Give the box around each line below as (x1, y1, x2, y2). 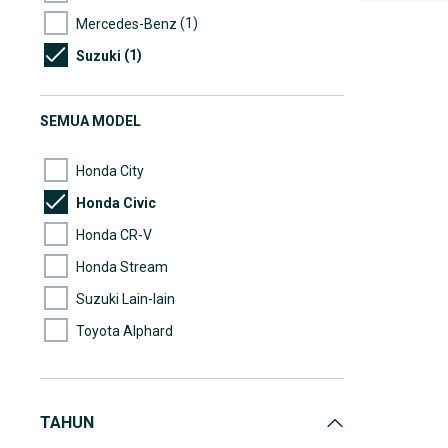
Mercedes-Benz (76, 15, 177, 32)
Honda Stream (76, 258, 168, 275)
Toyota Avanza (76, 354, 172, 371)
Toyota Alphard (76, 322, 173, 339)
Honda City (76, 162, 144, 179)
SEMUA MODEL (40, 113, 141, 129)
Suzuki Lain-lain (76, 290, 175, 307)
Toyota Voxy (76, 386, 154, 403)
